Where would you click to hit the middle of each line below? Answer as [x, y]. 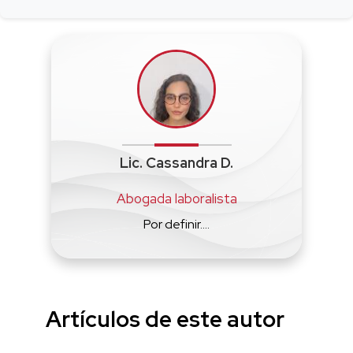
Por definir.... [176, 224]
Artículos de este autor [165, 319]
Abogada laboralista [176, 198]
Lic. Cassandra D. [176, 162]
